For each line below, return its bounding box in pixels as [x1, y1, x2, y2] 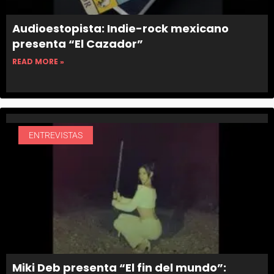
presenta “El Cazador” [12, 35, 143, 51]
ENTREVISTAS [28, 130, 83, 140]
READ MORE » [12, 56, 64, 67]
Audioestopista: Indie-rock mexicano [12, 20, 229, 36]
